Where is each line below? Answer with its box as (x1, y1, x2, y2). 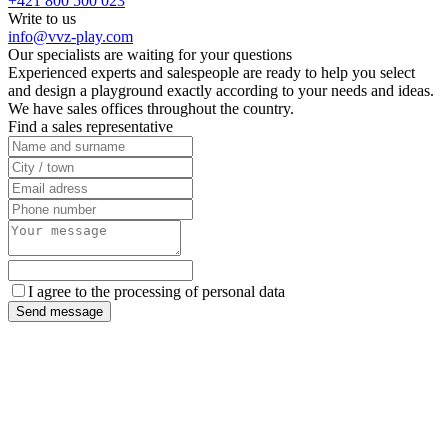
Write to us (8, 10, 76, 28)
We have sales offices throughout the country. (8, 100, 294, 118)
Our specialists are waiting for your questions (8, 46, 292, 64)
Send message (16, 304, 103, 320)
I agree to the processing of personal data (28, 283, 285, 301)
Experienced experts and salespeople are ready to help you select (8, 64, 415, 82)
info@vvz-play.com (8, 28, 133, 46)
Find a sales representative (8, 118, 173, 136)
